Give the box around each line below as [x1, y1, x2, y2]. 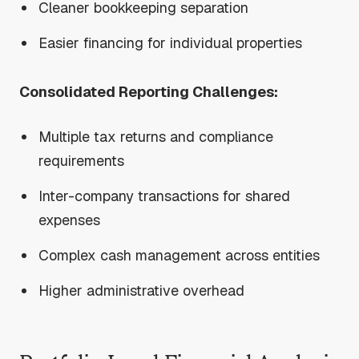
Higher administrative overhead [38, 280, 245, 300]
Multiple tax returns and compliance [38, 127, 274, 146]
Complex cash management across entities [38, 245, 321, 264]
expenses [38, 210, 101, 229]
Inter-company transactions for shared [38, 186, 291, 205]
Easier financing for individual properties [38, 33, 303, 52]
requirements [38, 151, 125, 170]
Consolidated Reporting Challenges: [19, 82, 278, 101]
